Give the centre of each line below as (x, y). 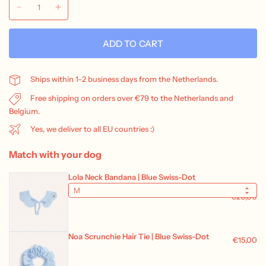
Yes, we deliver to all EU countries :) (93, 129)
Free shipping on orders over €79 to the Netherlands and (132, 98)
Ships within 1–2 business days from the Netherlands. (124, 79)
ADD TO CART (133, 43)
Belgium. (24, 111)
